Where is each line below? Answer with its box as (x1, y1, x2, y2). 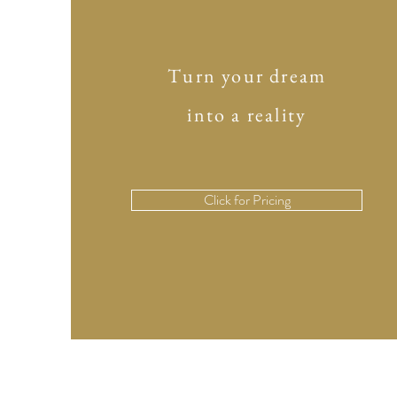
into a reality (187, 102, 307, 128)
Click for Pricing (203, 190, 291, 210)
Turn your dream (167, 63, 327, 89)
